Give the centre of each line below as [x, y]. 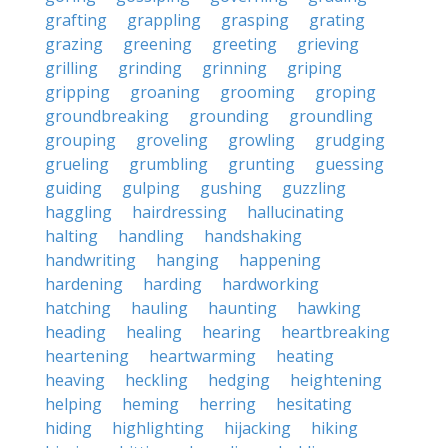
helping [73, 404]
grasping [255, 20]
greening [157, 44]
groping [345, 92]
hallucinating [295, 212]
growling [261, 140]
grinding [150, 68]
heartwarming [202, 356]
